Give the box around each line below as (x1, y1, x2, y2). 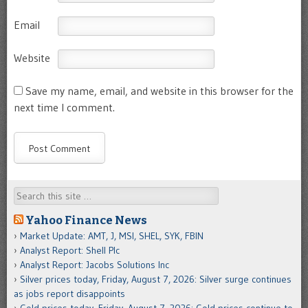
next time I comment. (14, 100, 115, 115)
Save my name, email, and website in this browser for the (25, 84, 294, 98)
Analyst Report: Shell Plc (20, 244, 120, 257)
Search (14, 188, 42, 201)
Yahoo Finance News (25, 213, 147, 228)
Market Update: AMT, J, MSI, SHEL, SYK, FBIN (20, 230, 203, 243)
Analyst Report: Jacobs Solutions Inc (20, 258, 169, 272)
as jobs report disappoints (14, 287, 125, 300)
